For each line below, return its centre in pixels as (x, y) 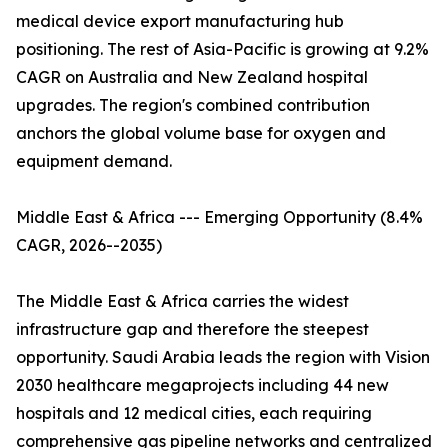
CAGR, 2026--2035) (89, 245)
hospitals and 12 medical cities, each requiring (194, 413)
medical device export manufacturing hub (180, 21)
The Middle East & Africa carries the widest (182, 301)
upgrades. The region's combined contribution (193, 105)
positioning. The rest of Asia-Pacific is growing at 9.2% (222, 49)
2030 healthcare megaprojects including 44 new (202, 385)
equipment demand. (94, 161)
